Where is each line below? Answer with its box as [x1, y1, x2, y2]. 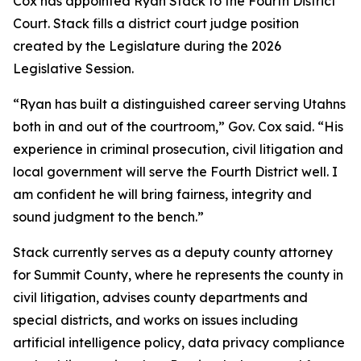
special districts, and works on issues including [13, 312, 298, 328]
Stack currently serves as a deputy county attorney [13, 244, 333, 260]
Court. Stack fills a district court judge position [13, 15, 299, 31]
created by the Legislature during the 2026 [13, 38, 281, 54]
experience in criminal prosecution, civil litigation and [13, 141, 343, 157]
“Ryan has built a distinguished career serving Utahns [13, 96, 346, 112]
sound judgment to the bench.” [13, 209, 204, 225]
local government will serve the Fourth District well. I [13, 164, 338, 180]
